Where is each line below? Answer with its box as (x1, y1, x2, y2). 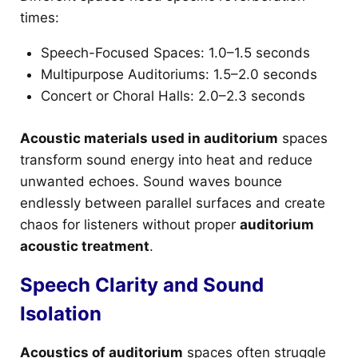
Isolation (20, 301, 101, 325)
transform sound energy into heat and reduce (20, 151, 312, 168)
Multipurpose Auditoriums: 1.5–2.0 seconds (40, 66, 317, 83)
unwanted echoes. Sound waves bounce (20, 173, 282, 189)
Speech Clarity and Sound (20, 272, 264, 296)
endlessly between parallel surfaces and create (20, 194, 325, 211)
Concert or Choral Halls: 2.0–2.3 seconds (40, 88, 305, 105)
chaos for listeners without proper (20, 216, 240, 233)
